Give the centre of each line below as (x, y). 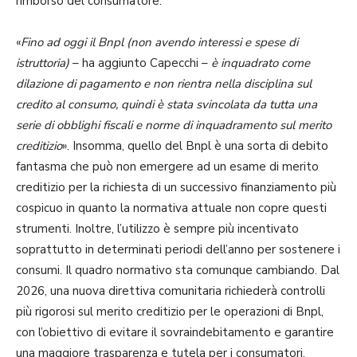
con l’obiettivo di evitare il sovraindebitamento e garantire (175, 332)
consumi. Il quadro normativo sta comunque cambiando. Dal (178, 270)
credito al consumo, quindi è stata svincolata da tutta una (167, 104)
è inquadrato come (261, 63)
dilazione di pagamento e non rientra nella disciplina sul (164, 83)
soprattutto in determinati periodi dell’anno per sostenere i (178, 249)
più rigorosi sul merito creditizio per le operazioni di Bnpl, (170, 311)
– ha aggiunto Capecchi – (140, 63)
